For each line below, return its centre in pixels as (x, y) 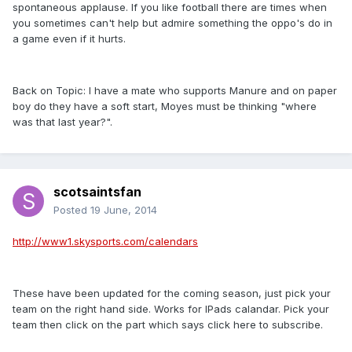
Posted (72, 210)
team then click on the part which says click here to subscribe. (168, 325)
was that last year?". (62, 122)
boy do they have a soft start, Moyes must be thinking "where (165, 106)
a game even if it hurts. (69, 39)
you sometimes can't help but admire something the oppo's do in (172, 23)
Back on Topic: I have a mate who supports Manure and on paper (175, 91)
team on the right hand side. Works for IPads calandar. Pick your (171, 309)
